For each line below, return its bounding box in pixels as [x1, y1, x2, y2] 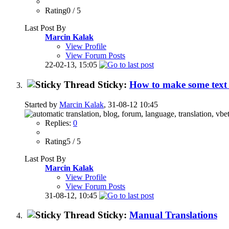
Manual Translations [129, 210, 217, 221]
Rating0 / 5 [45, 6, 81, 15]
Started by [25, 100, 59, 109]
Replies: [45, 118, 73, 127]
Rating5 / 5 [45, 136, 81, 146]
